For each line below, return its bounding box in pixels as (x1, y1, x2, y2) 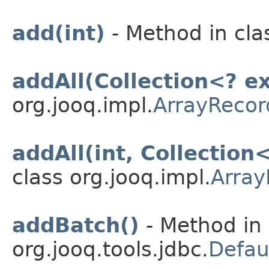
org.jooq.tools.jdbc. (12, 237, 208, 261)
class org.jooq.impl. (12, 165, 211, 189)
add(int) (12, 20, 105, 45)
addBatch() (12, 213, 139, 237)
